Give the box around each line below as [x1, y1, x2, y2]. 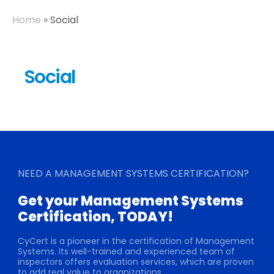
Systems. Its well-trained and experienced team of [17, 245, 235, 258]
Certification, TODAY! [17, 207, 173, 226]
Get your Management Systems [17, 191, 243, 210]
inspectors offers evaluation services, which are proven [17, 256, 254, 268]
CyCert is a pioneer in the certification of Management [17, 235, 254, 248]
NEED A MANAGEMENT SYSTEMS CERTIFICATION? [17, 166, 249, 180]
